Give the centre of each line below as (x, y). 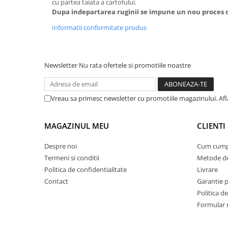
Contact (56, 181)
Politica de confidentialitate (85, 169)
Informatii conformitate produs (99, 27)
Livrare (207, 169)
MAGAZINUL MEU (77, 126)
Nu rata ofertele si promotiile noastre (135, 65)
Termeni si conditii (72, 158)
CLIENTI (211, 126)
